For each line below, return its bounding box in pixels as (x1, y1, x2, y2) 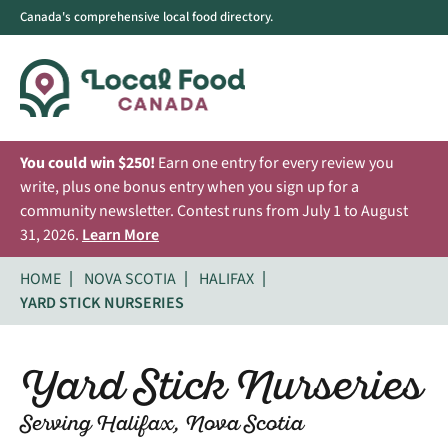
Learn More (82, 223, 159, 246)
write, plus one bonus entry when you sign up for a (20, 175, 359, 198)
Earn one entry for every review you (155, 151, 394, 174)
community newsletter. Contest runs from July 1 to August (20, 199, 408, 222)
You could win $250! (20, 151, 155, 174)
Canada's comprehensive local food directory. (20, 8, 273, 26)
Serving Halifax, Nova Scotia (20, 409, 303, 440)
